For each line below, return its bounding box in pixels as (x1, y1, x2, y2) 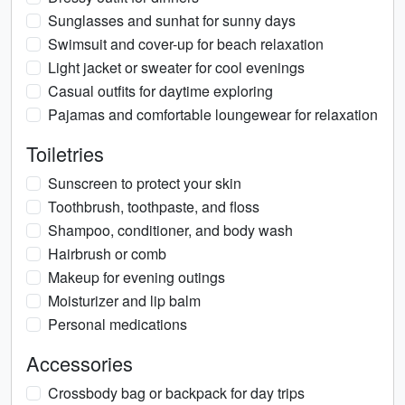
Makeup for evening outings (48, 267, 225, 287)
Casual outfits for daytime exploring (48, 80, 273, 101)
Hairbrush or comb (48, 243, 166, 264)
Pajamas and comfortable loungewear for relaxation (48, 104, 378, 125)
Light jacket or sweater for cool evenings (48, 57, 305, 78)
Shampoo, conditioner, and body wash (48, 220, 293, 240)
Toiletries (26, 139, 104, 167)
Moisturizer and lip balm (48, 290, 201, 311)
